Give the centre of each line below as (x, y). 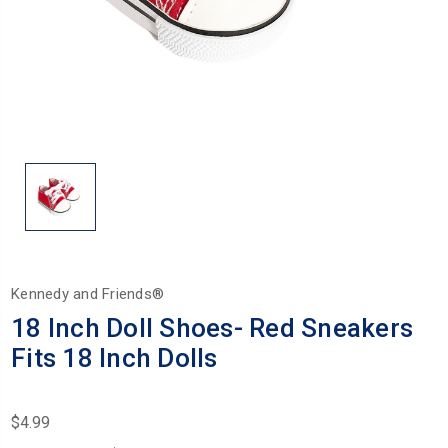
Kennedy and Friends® (87, 293)
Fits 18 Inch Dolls (114, 357)
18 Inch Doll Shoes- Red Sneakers (212, 327)
